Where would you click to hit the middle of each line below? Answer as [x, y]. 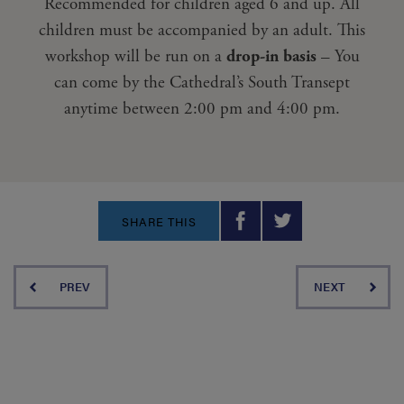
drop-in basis [271, 57]
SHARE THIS [159, 221]
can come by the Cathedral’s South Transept [202, 83]
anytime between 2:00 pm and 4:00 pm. [202, 109]
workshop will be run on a [135, 57]
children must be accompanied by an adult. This [202, 31]
